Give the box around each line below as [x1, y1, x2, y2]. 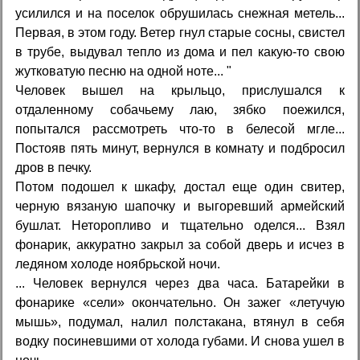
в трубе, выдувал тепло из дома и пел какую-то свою [15, 44, 345, 59]
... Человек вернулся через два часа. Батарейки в [15, 276, 345, 290]
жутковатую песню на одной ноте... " [15, 63, 232, 78]
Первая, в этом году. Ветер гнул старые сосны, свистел [15, 25, 345, 39]
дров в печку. [15, 160, 92, 174]
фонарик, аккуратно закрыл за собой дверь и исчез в [15, 237, 345, 252]
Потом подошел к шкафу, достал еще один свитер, [15, 179, 345, 194]
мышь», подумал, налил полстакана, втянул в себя [15, 314, 345, 329]
